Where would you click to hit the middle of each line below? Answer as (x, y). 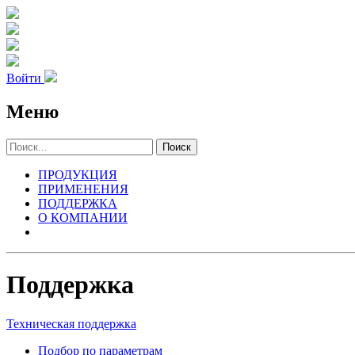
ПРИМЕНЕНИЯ (83, 189)
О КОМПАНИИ (83, 217)
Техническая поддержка (71, 323)
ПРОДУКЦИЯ (78, 174)
